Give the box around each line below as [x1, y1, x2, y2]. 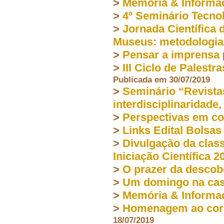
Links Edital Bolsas [122, 123, 221, 136]
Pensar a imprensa [122, 48, 219, 61]
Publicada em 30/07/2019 [113, 74, 210, 84]
